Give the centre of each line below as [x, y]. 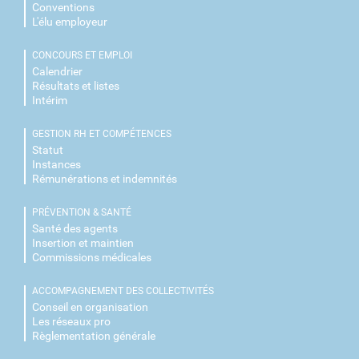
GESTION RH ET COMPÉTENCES [102, 133]
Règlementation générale [94, 335]
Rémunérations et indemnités [105, 178]
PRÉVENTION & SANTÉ [82, 212]
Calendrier [57, 71]
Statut [48, 149]
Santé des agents [75, 228]
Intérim [50, 100]
